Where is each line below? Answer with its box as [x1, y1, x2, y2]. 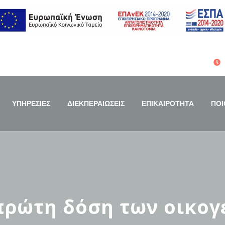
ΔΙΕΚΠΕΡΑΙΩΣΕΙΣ [67, 99, 125, 108]
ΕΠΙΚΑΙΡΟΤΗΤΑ [141, 99, 194, 108]
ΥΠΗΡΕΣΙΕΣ [12, 99, 50, 108]
